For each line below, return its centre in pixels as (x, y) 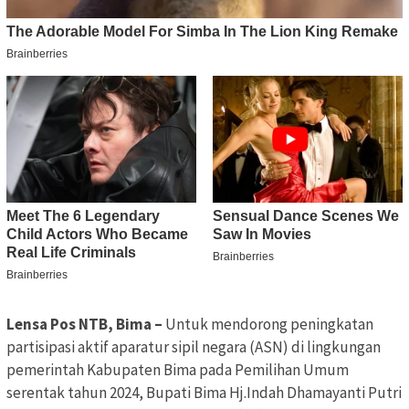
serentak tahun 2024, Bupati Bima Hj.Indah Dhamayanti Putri (204, 392)
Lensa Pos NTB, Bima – (86, 324)
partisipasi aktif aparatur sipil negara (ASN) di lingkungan (194, 346)
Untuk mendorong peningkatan (269, 324)
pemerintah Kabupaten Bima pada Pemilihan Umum (178, 369)
